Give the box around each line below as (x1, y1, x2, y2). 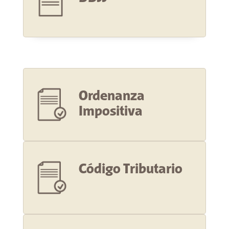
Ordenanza (78, 88, 145, 105)
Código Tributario (78, 162, 182, 178)
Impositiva (78, 104, 143, 120)
